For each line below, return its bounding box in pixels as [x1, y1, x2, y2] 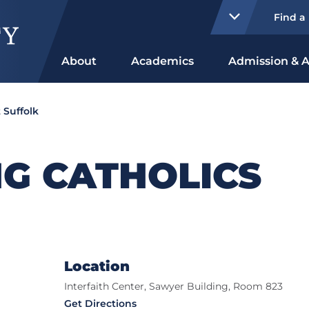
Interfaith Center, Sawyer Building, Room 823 [63, 280, 283, 293]
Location [63, 258, 130, 275]
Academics [131, 54, 194, 68]
